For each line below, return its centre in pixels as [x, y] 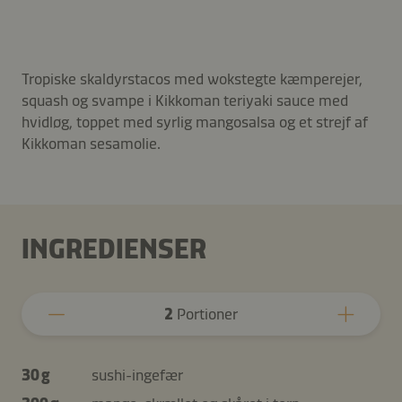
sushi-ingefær [137, 375]
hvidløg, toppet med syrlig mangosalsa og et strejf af [195, 122]
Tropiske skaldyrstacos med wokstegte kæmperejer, [192, 79]
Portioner [205, 314]
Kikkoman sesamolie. [91, 143]
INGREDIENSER [114, 248]
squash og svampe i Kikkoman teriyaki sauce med [185, 100]
